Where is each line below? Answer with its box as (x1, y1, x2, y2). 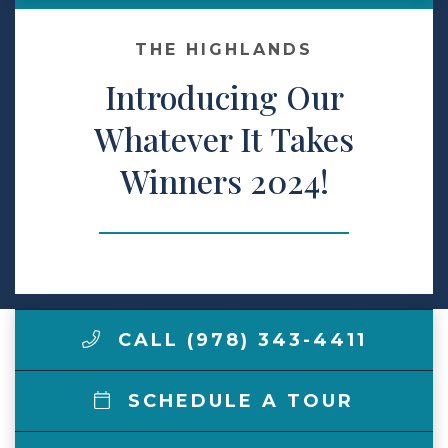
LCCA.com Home (45, 100, 212, 122)
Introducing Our (104, 74, 344, 118)
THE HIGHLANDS (135, 39, 313, 59)
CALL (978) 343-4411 (109, 328, 367, 351)
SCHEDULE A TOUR (119, 389, 354, 412)
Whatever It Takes (94, 116, 354, 160)
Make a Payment (45, 39, 210, 61)
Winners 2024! (119, 158, 329, 202)
